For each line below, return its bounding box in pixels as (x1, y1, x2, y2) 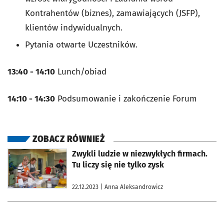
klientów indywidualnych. (25, 22, 122, 33)
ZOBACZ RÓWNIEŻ (32, 133, 104, 144)
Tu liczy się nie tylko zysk (72, 159, 164, 169)
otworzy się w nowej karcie (7, 148, 80, 155)
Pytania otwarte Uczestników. (25, 39, 137, 50)
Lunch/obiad (55, 66, 109, 77)
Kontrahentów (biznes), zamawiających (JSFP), (25, 7, 200, 18)
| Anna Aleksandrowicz (100, 183, 163, 190)
